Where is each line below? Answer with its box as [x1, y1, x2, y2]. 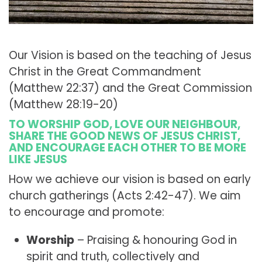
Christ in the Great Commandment [9, 64, 201, 80]
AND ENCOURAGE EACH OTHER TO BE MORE [9, 140, 246, 156]
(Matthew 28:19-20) [9, 96, 118, 113]
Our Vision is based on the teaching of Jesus [9, 47, 251, 64]
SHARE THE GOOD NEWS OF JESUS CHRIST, [9, 128, 240, 144]
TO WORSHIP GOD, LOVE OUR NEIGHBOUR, [9, 116, 240, 133]
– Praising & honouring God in [77, 232, 237, 249]
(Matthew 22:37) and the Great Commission [9, 80, 252, 96]
